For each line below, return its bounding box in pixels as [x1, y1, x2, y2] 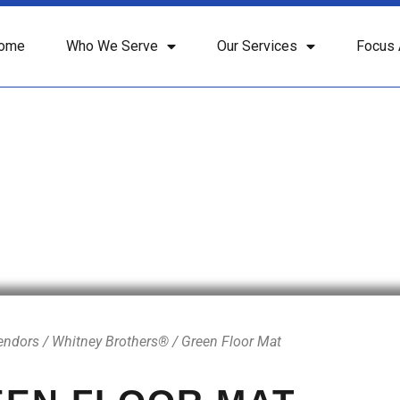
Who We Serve [66, 37, 159, 54]
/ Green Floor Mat [168, 333, 281, 350]
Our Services [217, 37, 298, 54]
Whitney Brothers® [51, 333, 169, 350]
